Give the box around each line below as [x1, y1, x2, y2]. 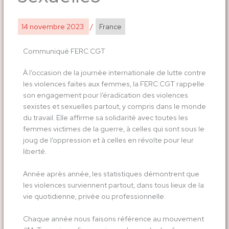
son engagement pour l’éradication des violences [22, 90, 188, 100]
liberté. [22, 147, 47, 156]
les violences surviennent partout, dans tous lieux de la [22, 180, 204, 190]
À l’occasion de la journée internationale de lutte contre [22, 68, 206, 78]
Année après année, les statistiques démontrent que [22, 169, 199, 179]
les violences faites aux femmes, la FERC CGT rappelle [22, 79, 204, 89]
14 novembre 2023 [21, 22, 85, 32]
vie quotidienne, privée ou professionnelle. [22, 192, 166, 201]
